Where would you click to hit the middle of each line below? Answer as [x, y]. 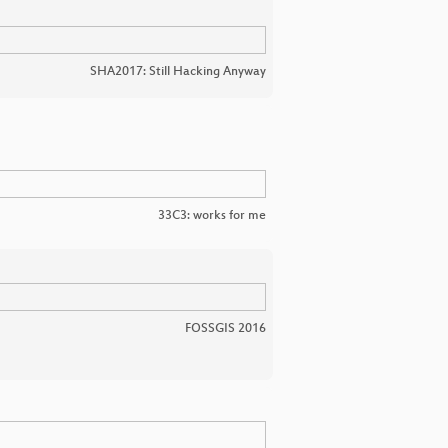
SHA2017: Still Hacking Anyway [178, 71]
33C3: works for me [212, 215]
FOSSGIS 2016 [225, 328]
